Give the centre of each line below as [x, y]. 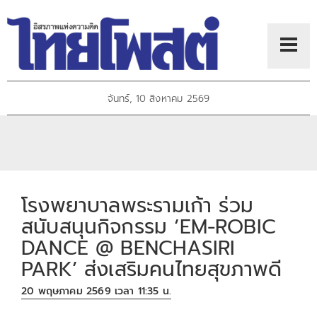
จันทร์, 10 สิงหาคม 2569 [158, 99]
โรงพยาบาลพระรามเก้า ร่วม [137, 205]
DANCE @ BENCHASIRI [128, 248]
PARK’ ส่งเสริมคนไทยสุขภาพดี [152, 269]
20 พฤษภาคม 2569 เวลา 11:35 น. [97, 292]
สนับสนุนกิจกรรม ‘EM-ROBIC [149, 226]
